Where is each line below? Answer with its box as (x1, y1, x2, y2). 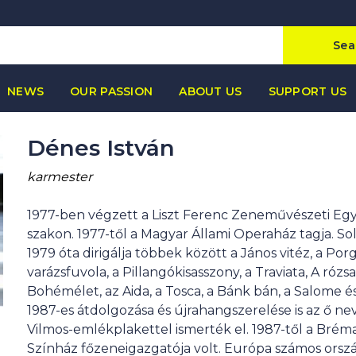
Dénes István (27, 134, 175, 161)
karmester (27, 169, 92, 184)
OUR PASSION (70, 84, 153, 99)
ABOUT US (179, 84, 242, 99)
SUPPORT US (268, 84, 347, 99)
